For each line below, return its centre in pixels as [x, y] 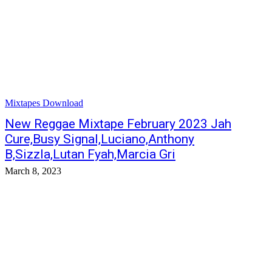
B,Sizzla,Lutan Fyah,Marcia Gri [90, 154]
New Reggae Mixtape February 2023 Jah [118, 124]
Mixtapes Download [44, 103]
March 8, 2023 [33, 171]
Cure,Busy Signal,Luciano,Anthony [100, 139]
